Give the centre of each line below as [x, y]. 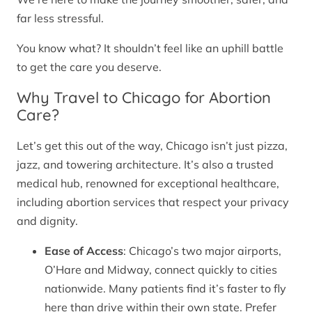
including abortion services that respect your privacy [153, 202]
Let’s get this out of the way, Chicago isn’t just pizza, [152, 146]
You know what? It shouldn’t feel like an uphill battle [150, 48]
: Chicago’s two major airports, [202, 251]
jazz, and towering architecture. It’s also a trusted [145, 165]
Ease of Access [84, 251]
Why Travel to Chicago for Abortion [144, 97]
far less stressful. [60, 18]
